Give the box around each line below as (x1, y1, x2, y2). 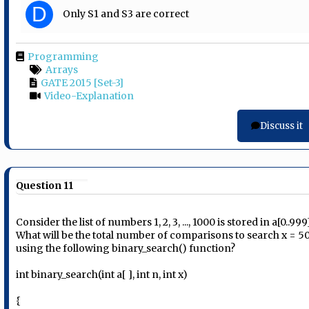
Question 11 (16, 179, 74, 192)
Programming (28, 50, 99, 63)
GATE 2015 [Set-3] (41, 76, 124, 89)
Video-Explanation (44, 89, 134, 102)
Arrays (46, 63, 79, 76)
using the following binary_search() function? (16, 241, 236, 255)
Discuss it (259, 119, 303, 132)
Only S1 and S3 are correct (63, 7, 190, 20)
